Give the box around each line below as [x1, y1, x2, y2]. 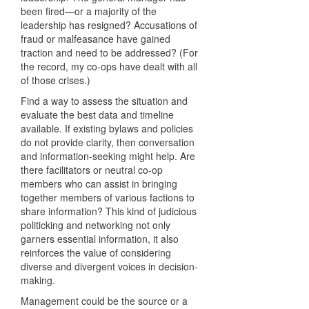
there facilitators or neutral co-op [21, 163, 163, 177]
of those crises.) [21, 73, 90, 88]
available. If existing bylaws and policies [21, 121, 193, 136]
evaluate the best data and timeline [21, 108, 174, 122]
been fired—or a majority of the [21, 4, 157, 19]
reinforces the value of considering [21, 246, 171, 260]
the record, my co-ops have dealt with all [21, 59, 197, 74]
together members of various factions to [21, 190, 195, 205]
